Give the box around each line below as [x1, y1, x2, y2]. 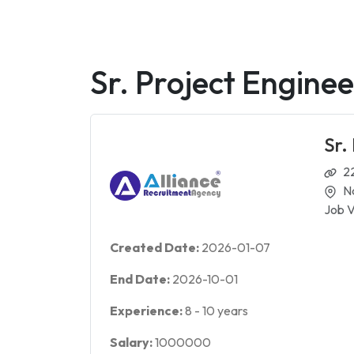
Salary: [110, 334, 155, 350]
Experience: [110, 303, 185, 318]
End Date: [110, 271, 172, 287]
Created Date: [110, 239, 201, 255]
